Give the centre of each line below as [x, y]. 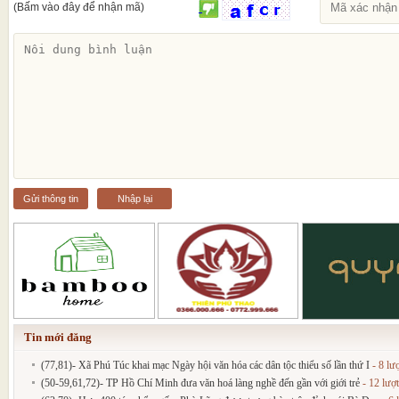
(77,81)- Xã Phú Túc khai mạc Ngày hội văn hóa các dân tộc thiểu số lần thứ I [205, 365]
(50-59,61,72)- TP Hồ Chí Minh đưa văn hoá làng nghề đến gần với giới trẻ [200, 383]
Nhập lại [134, 198]
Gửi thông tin [51, 198]
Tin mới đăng [58, 337]
